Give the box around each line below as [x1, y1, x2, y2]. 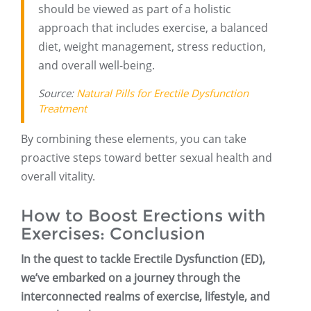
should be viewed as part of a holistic [38, 1, 231, 17]
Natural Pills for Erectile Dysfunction [76, 86, 249, 101]
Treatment [38, 101, 87, 116]
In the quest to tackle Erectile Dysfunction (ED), [21, 251, 265, 267]
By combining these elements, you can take [21, 131, 246, 147]
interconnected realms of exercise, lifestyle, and [21, 289, 270, 305]
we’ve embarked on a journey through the [21, 270, 240, 286]
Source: [38, 86, 76, 101]
